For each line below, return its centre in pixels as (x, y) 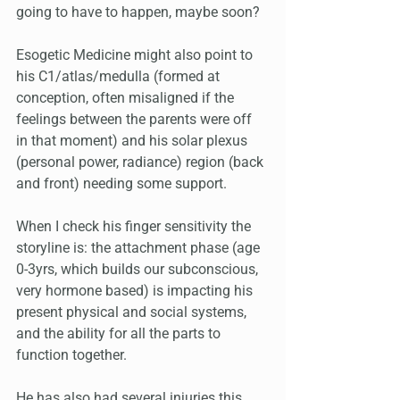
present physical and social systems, (133, 312)
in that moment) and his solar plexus (133, 141)
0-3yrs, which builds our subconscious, (139, 270)
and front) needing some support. (121, 184)
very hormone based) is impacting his (136, 291)
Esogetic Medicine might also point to (136, 55)
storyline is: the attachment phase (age (140, 248)
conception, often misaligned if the (127, 98)
